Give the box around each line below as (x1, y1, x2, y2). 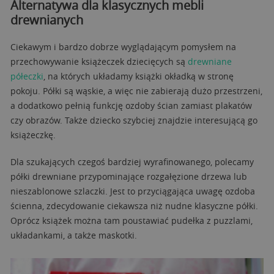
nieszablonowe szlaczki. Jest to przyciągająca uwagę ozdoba (10, 185, 255, 197)
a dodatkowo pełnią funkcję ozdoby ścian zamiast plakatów (10, 99, 252, 111)
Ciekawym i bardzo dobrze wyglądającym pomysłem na (10, 40, 236, 53)
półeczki (10, 70, 43, 82)
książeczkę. (10, 128, 56, 141)
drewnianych (10, 11, 83, 28)
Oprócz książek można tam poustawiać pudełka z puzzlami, (10, 214, 253, 226)
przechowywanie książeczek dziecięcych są (10, 55, 188, 67)
